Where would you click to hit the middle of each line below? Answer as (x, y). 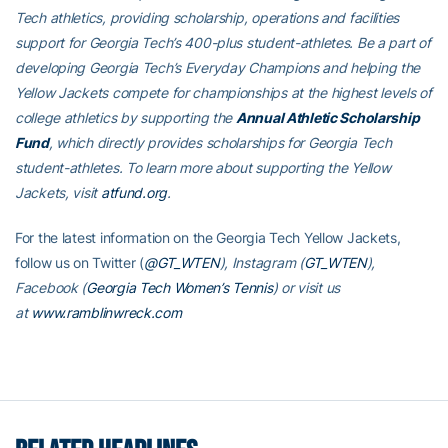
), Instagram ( (261, 262)
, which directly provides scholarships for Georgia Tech (220, 142)
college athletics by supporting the (125, 117)
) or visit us (306, 287)
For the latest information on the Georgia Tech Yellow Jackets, (208, 237)
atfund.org (134, 192)
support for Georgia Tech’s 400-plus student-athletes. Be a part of (223, 42)
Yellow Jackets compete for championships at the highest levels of (223, 92)
